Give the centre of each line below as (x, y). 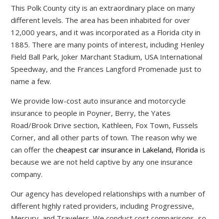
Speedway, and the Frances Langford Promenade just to (106, 69)
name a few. (31, 81)
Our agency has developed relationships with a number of (108, 194)
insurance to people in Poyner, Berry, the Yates (91, 113)
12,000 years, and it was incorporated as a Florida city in (106, 33)
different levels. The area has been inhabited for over (101, 20)
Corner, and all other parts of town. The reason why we (104, 138)
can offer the (33, 150)
